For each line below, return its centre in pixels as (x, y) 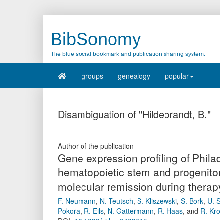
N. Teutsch (116, 201)
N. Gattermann (131, 211)
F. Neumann (77, 201)
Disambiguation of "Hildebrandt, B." (134, 114)
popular (177, 76)
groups (92, 76)
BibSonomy (96, 39)
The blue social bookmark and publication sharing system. (128, 54)
